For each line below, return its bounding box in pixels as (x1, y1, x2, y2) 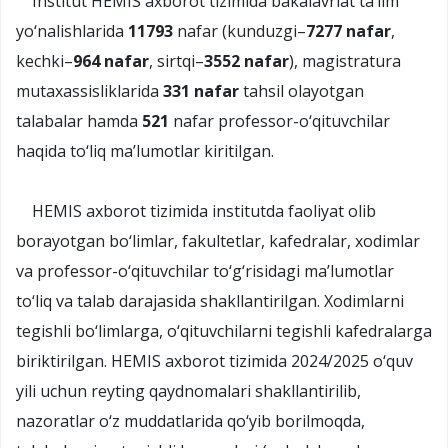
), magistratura (289, 49, 401, 72)
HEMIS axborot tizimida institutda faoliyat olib (16, 199, 376, 222)
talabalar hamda (16, 109, 142, 132)
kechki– (16, 49, 73, 72)
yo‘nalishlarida (16, 19, 128, 42)
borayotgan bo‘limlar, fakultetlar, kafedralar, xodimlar (16, 229, 420, 252)
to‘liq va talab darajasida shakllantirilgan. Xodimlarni (16, 289, 404, 312)
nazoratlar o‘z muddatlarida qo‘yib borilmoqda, (16, 409, 365, 432)
